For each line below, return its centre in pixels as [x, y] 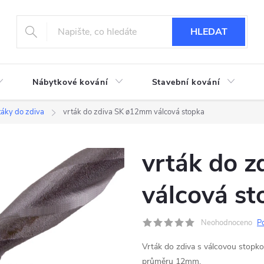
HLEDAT [209, 32]
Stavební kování [186, 82]
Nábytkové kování [70, 82]
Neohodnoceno [227, 223]
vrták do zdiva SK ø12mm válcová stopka [134, 112]
